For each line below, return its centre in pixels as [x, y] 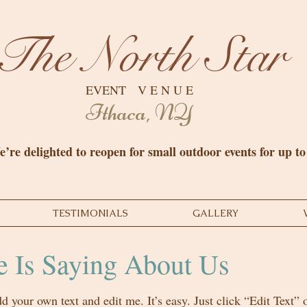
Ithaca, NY [139, 112]
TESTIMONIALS [90, 213]
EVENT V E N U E [139, 90]
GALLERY [216, 213]
